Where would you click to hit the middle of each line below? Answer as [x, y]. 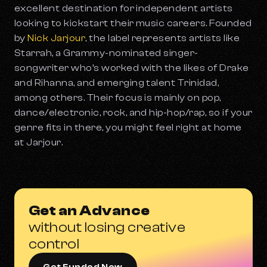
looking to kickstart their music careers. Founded [133, 24]
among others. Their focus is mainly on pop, [118, 98]
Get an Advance [89, 211]
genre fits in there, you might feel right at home [128, 128]
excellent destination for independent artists [124, 9]
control [54, 244]
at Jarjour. [40, 143]
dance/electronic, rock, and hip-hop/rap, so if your [133, 113]
